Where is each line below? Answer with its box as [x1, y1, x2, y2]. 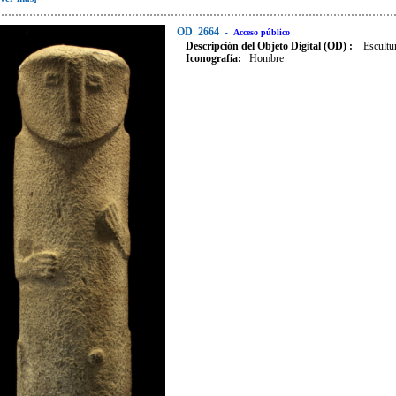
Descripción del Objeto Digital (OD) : [186, 40, 361, 52]
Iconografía [186, 52, 238, 65]
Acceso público [233, 27, 290, 37]
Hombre [249, 52, 284, 65]
